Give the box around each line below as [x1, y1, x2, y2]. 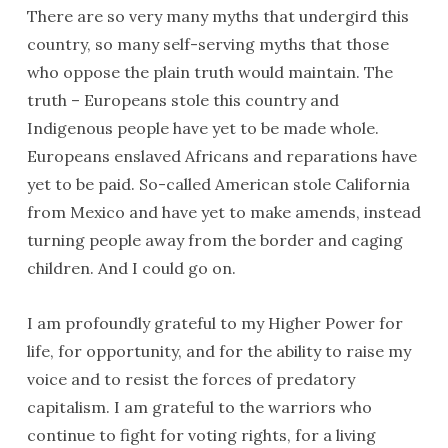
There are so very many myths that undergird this [26, 6, 409, 26]
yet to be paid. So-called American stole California [26, 174, 410, 194]
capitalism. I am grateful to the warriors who [26, 397, 372, 417]
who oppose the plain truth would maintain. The [26, 62, 393, 82]
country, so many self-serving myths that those [26, 34, 389, 54]
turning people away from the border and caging [26, 230, 403, 250]
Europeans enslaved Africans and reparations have [26, 146, 417, 166]
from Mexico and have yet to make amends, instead [26, 202, 421, 222]
